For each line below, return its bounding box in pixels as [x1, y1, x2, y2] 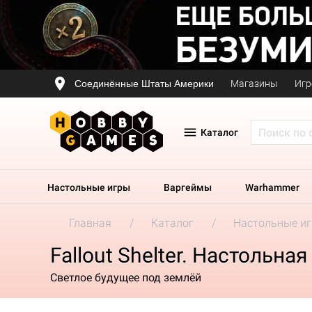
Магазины [231, 78, 278, 89]
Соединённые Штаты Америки [75, 77, 214, 89]
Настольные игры [47, 182, 130, 193]
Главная [69, 217, 111, 230]
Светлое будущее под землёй [50, 270, 201, 284]
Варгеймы [164, 182, 212, 193]
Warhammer [245, 182, 299, 193]
